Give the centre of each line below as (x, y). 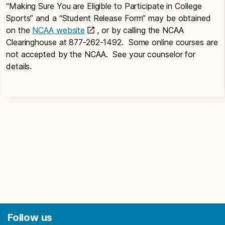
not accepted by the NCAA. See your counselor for (101, 54)
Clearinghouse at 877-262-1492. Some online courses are (112, 42)
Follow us (30, 217)
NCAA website (59, 30)
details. (19, 66)
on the (19, 30)
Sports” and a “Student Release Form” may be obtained (108, 18)
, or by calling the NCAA (140, 30)
